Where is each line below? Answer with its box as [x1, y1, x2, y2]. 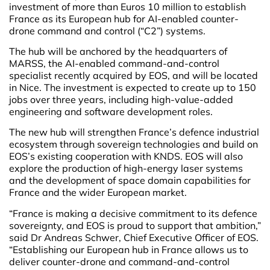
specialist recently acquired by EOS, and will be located [9, 69, 258, 81]
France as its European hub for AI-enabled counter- [9, 12, 239, 25]
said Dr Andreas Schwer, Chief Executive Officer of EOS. [9, 231, 259, 243]
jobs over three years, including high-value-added [9, 93, 233, 105]
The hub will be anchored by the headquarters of [9, 45, 227, 57]
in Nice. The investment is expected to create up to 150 [9, 81, 256, 93]
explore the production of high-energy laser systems [9, 162, 243, 175]
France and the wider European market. [9, 186, 187, 199]
